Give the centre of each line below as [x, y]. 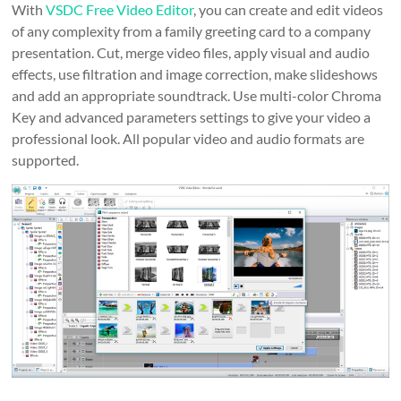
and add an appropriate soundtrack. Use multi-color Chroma [197, 96]
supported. [46, 160]
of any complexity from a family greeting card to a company [192, 31]
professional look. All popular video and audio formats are [188, 139]
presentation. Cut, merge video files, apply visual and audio [191, 53]
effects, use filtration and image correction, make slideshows [195, 74]
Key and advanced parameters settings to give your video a [192, 117]
